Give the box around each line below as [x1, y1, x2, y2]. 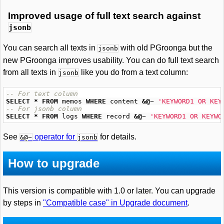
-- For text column [6, 90, 78, 97]
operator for [32, 132, 77, 141]
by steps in [3, 198, 43, 207]
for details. [98, 132, 136, 141]
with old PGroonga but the [118, 43, 212, 52]
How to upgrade [8, 156, 99, 170]
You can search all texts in [3, 43, 97, 52]
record [106, 112, 130, 120]
